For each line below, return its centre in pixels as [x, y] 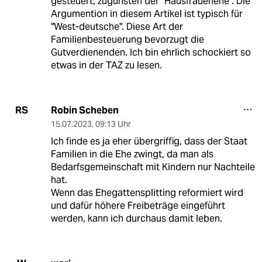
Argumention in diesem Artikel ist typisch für [146, 13]
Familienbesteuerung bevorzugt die [127, 39]
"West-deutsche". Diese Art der [117, 26]
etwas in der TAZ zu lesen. [106, 65]
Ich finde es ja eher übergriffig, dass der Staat [149, 141]
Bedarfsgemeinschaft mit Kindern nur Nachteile [153, 167]
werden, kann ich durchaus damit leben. [136, 218]
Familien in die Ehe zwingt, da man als [132, 154]
